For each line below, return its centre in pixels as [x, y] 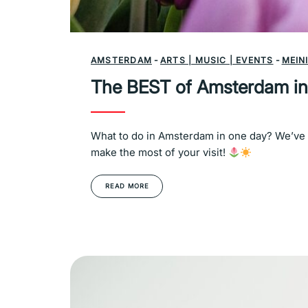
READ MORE [127, 186]
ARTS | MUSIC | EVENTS [217, 60]
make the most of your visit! [159, 152]
